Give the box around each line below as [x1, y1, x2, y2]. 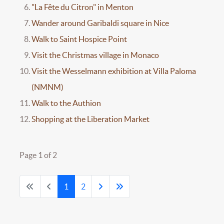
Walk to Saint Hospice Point [31, 34, 127, 43]
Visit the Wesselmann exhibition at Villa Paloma [31, 66, 196, 75]
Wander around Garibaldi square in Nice [31, 18, 169, 27]
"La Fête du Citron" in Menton [31, 2, 133, 11]
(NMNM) [31, 82, 63, 91]
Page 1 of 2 [19, 150, 57, 159]
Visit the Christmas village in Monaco [31, 50, 159, 59]
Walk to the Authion [31, 98, 101, 107]
